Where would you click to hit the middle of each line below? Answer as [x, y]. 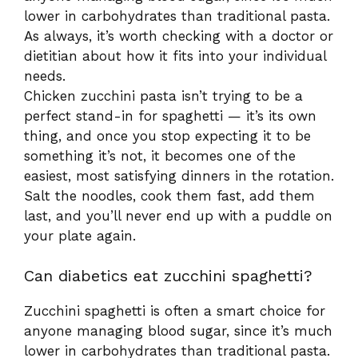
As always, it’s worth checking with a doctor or [179, 36]
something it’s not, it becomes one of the [160, 155]
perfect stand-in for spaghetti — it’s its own [170, 115]
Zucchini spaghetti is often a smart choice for [175, 311]
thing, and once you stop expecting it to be [167, 135]
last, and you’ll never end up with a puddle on [178, 215]
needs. [45, 76]
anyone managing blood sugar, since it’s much [178, 331]
